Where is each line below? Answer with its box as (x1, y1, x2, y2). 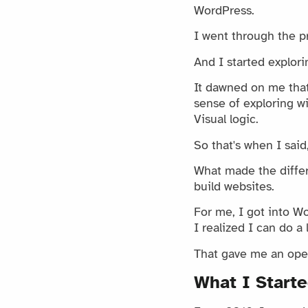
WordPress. (194, 3, 254, 19)
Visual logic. (194, 111, 258, 127)
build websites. (194, 178, 274, 194)
